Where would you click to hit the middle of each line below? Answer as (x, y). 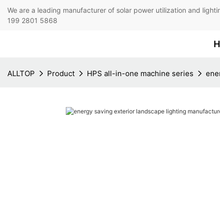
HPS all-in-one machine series (140, 73)
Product (61, 73)
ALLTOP (21, 73)
